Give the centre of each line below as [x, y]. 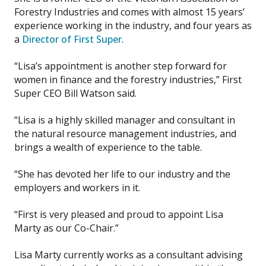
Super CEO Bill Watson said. [75, 93]
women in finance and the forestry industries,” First [128, 79]
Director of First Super [72, 39]
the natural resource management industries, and [125, 133]
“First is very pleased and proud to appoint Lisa [119, 214]
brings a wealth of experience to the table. [108, 147]
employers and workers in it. [77, 187]
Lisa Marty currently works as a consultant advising [129, 254]
